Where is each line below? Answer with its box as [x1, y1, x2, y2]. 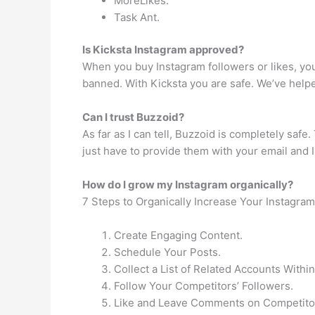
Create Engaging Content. [114, 229, 243, 242]
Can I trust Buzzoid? [82, 110, 184, 124]
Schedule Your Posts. [114, 245, 221, 259]
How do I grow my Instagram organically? [82, 178, 293, 191]
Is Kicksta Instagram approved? [82, 43, 244, 56]
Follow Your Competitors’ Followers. [114, 279, 293, 292]
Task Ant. [114, 10, 160, 24]
